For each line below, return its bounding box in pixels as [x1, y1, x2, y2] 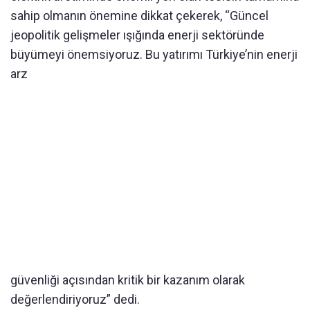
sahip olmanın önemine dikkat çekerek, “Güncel [10, 8, 268, 24]
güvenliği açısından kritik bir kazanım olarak [10, 273, 245, 288]
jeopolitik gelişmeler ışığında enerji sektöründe [10, 28, 264, 43]
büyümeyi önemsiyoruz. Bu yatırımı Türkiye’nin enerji [10, 47, 298, 62]
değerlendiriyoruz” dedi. [10, 292, 140, 307]
